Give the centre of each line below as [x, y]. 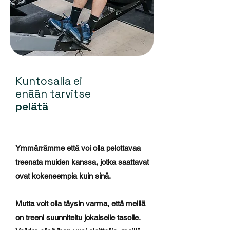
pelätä [32, 107]
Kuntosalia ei [49, 81]
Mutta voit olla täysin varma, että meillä [80, 204]
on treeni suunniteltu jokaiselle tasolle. [78, 217]
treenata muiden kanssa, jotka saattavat [82, 162]
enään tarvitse [53, 94]
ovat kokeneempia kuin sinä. [63, 176]
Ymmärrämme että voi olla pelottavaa [78, 148]
